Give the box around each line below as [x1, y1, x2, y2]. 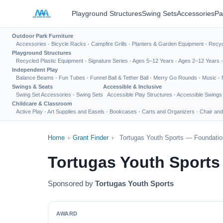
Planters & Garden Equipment [132, 41, 204, 47]
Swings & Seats [12, 84, 53, 90]
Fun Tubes [59, 75, 85, 81]
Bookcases [110, 109, 137, 114]
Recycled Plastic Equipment [16, 58, 83, 64]
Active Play [16, 109, 43, 114]
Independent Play [12, 67, 58, 73]
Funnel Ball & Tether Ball [90, 75, 148, 81]
